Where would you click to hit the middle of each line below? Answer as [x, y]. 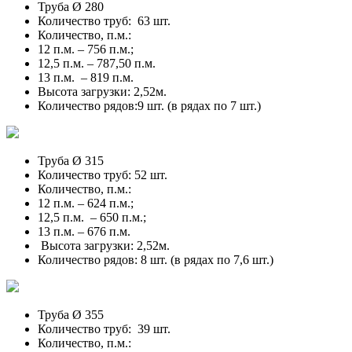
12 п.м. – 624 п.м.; [86, 203]
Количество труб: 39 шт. [104, 328]
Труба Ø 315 [71, 160]
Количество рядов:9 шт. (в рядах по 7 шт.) [149, 105]
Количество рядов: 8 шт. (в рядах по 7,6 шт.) [156, 259]
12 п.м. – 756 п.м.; [86, 49]
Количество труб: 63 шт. [104, 20]
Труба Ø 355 [71, 314]
